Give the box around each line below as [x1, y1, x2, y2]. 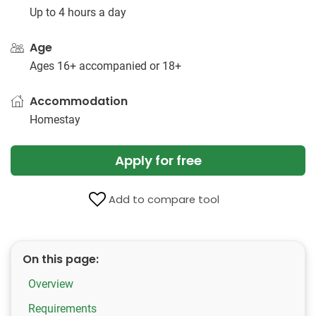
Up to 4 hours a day [30, 6, 126, 19]
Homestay [30, 113, 80, 126]
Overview [28, 277, 73, 291]
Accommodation [30, 93, 128, 109]
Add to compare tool [108, 193, 219, 207]
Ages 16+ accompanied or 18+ [30, 59, 181, 73]
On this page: [23, 251, 99, 267]
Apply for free [114, 152, 202, 169]
